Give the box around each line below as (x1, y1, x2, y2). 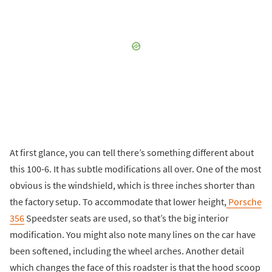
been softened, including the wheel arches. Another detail (10, 244, 244, 257)
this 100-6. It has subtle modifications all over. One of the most (10, 162, 261, 175)
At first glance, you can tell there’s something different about (10, 146, 254, 158)
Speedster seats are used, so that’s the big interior (24, 211, 229, 224)
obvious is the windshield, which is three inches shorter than (10, 178, 255, 191)
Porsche (226, 195, 262, 208)
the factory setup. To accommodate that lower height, (10, 195, 226, 208)
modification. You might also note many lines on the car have (10, 228, 256, 240)
